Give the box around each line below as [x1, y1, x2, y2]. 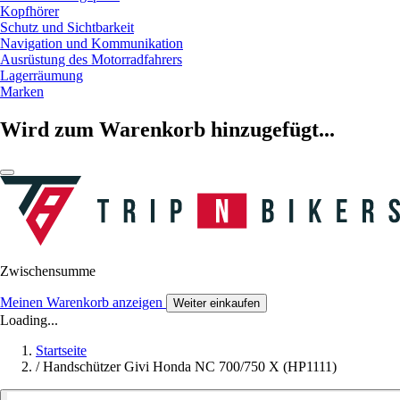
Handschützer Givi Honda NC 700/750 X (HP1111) [43, 359, 337, 375]
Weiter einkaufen [173, 296, 260, 311]
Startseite [36, 343, 87, 359]
